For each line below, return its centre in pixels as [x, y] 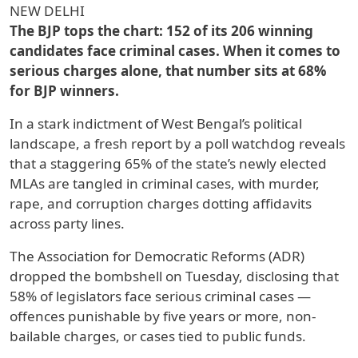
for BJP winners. [64, 91]
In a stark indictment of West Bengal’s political [156, 124]
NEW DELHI [47, 11]
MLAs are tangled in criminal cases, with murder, [165, 184]
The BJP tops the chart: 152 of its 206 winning [161, 31]
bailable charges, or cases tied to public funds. [158, 336]
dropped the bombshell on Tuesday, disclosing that [174, 276]
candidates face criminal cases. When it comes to [175, 51]
